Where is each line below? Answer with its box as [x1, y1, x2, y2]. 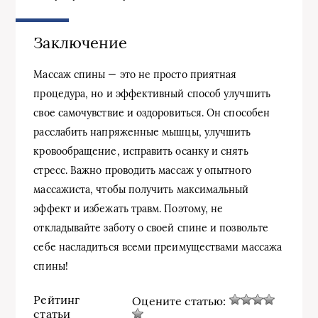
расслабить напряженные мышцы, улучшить [33, 126, 251, 139]
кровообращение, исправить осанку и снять [33, 145, 248, 158]
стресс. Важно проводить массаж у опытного [33, 164, 251, 177]
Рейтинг [33, 292, 79, 307]
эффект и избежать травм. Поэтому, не [33, 202, 224, 216]
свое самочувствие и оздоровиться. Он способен [33, 106, 270, 120]
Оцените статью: [132, 294, 229, 309]
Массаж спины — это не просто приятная [33, 68, 237, 82]
